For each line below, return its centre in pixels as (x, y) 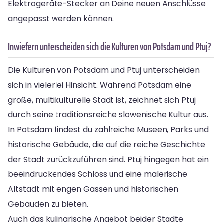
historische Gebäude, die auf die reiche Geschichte (107, 144)
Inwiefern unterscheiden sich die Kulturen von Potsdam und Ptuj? (110, 46)
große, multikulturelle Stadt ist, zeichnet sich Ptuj (102, 100)
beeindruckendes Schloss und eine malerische (98, 174)
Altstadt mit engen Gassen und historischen (93, 189)
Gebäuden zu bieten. (48, 204)
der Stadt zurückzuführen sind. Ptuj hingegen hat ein (108, 159)
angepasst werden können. (61, 18)
